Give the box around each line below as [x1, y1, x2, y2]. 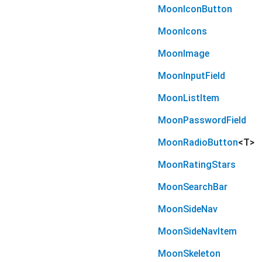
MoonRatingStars [158, 159, 236, 171]
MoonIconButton [158, 4, 232, 15]
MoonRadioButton [158, 137, 238, 149]
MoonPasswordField [158, 115, 246, 126]
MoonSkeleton [158, 248, 220, 260]
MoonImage [158, 48, 209, 60]
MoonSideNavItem [158, 226, 237, 237]
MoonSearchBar [158, 181, 227, 193]
